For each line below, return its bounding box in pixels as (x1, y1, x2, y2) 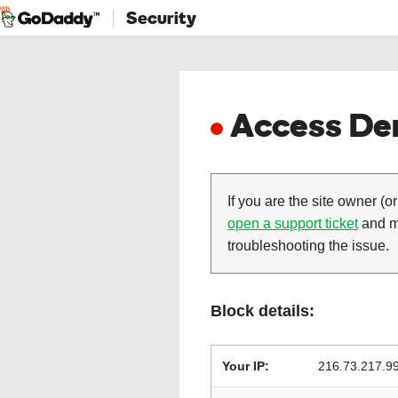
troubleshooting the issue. (227, 238, 389, 253)
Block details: (211, 302, 314, 320)
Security (126, 5, 196, 29)
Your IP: (222, 359, 269, 373)
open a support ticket (227, 216, 358, 231)
